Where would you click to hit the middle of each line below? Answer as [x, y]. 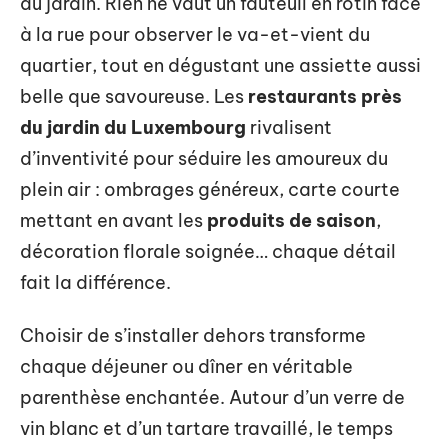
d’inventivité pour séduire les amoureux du [204, 158]
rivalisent [289, 127]
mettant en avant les [113, 220]
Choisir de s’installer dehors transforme [193, 335]
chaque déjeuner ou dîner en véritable [186, 366]
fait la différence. [95, 282]
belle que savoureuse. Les [134, 96]
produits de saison [291, 220]
